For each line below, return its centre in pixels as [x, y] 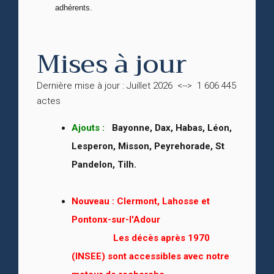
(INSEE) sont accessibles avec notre [150, 256]
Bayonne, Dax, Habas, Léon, [168, 128]
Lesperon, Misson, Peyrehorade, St [148, 146]
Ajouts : [88, 128]
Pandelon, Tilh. [104, 164]
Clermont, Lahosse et [163, 201]
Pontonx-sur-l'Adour [116, 219]
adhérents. [74, 7]
